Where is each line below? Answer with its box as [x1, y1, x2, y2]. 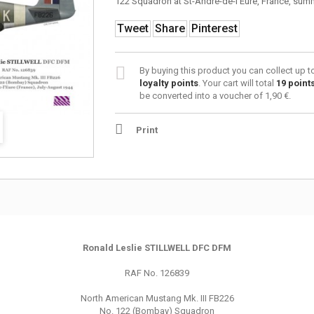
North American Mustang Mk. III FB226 [80, 293, 234, 303]
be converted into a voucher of [139, 90, 265, 101]
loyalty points [139, 78, 198, 88]
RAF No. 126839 [125, 268, 189, 278]
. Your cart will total [198, 78, 276, 88]
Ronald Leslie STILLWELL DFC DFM [83, 243, 231, 253]
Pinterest [191, 22, 238, 35]
